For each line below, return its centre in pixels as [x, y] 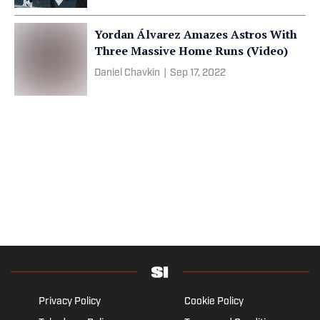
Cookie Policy [214, 301]
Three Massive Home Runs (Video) [191, 50]
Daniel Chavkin [127, 73]
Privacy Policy [69, 301]
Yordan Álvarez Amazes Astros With [196, 34]
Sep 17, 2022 [198, 73]
